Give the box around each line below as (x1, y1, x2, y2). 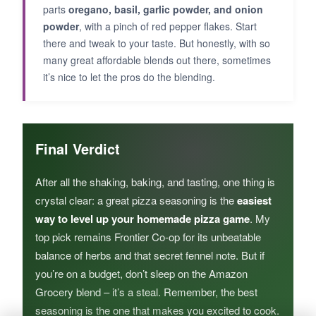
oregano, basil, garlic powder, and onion (68, 1, 263, 16)
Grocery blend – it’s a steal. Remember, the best (35, 284, 257, 299)
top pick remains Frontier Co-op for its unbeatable (35, 229, 261, 244)
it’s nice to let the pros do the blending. (43, 69, 215, 84)
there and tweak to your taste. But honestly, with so (43, 35, 270, 50)
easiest (237, 192, 272, 208)
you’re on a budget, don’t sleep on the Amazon (35, 265, 248, 281)
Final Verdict (35, 138, 120, 159)
